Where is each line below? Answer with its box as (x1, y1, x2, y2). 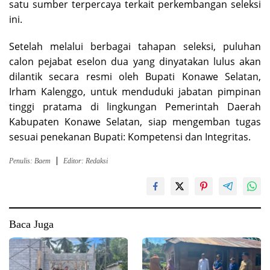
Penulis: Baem (9, 157, 51, 166)
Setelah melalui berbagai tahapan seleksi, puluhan (9, 40, 261, 54)
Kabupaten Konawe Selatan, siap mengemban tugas (9, 115, 261, 129)
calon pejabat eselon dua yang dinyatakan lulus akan (9, 55, 261, 69)
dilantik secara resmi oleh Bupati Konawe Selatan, (9, 70, 261, 84)
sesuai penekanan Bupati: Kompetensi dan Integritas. (9, 130, 251, 144)
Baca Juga (9, 218, 54, 231)
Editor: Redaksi (63, 157, 108, 166)
